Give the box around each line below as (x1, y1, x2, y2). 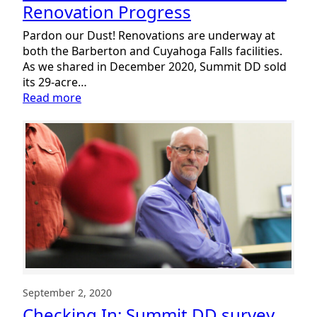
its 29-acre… (23, 74, 87, 90)
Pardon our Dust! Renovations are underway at (23, 27, 275, 43)
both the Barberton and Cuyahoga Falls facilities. (23, 42, 282, 59)
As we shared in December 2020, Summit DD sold (23, 58, 287, 74)
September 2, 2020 (23, 285, 112, 299)
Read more (23, 89, 81, 105)
